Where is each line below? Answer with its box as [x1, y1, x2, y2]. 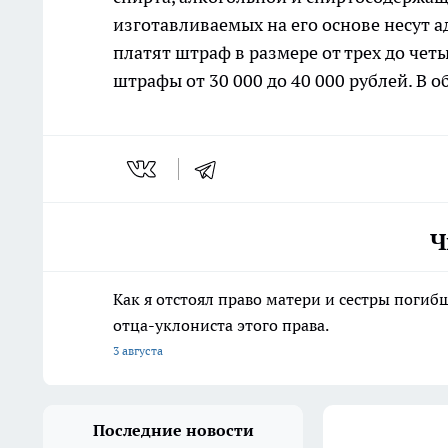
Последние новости [92, 420, 254, 441]
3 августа [113, 343, 163, 359]
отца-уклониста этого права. [113, 315, 329, 336]
